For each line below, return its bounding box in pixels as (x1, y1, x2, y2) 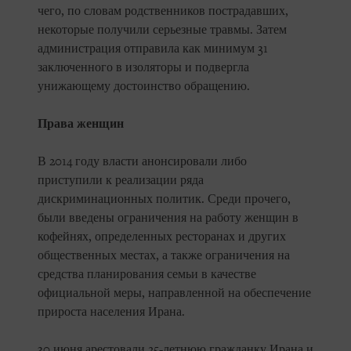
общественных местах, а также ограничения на (38, 248, 290, 263)
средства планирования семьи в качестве (38, 267, 256, 282)
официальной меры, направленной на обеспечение (38, 286, 311, 301)
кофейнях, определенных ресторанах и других (38, 230, 286, 244)
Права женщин (38, 117, 124, 132)
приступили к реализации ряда (38, 173, 204, 188)
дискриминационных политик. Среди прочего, (38, 192, 291, 207)
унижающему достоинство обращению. (38, 79, 250, 94)
